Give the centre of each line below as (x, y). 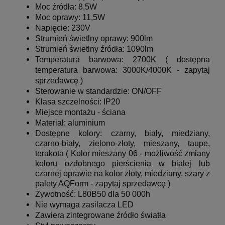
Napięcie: (53, 28)
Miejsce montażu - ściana (80, 113)
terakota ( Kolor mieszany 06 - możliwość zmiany (123, 154)
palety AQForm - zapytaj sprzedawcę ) (103, 184)
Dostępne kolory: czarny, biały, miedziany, (123, 134)
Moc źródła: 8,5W (66, 7)
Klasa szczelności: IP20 (78, 102)
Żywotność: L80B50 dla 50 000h (93, 194)
